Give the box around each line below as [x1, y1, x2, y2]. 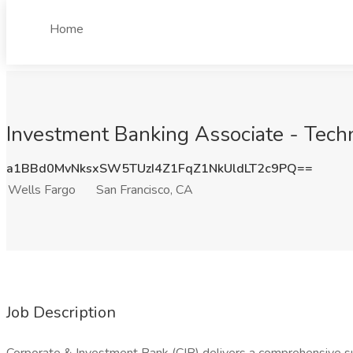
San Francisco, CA [96, 181, 193, 199]
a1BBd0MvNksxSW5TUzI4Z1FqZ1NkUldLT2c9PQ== [6, 160, 313, 177]
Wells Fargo [8, 181, 76, 199]
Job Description [6, 302, 116, 323]
